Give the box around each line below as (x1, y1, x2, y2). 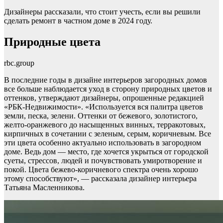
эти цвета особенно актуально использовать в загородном (4, 138, 201, 147)
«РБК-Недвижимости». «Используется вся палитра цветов (4, 103, 203, 111)
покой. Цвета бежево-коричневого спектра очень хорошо (4, 165, 198, 174)
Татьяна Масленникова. (4, 183, 85, 192)
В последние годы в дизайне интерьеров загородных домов (4, 76, 207, 85)
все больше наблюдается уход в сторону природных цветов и (4, 85, 212, 94)
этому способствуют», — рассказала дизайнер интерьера (4, 174, 197, 183)
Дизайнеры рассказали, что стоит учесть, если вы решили (4, 7, 201, 16)
